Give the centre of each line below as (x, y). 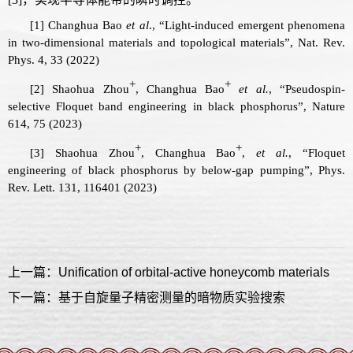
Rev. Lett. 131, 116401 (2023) (82, 188)
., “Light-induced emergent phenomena (247, 25)
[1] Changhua (65, 25)
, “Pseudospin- (307, 89)
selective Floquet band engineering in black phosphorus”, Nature (176, 106)
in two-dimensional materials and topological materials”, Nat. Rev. (176, 42)
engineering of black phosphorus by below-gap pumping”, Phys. (176, 171)
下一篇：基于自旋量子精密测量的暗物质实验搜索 (147, 298)
